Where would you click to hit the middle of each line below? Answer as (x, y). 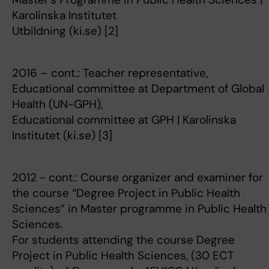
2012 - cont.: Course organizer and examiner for (138, 177)
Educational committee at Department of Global (138, 89)
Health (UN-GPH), (57, 104)
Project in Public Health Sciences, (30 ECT (123, 255)
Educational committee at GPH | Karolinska (124, 120)
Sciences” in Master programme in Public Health (139, 209)
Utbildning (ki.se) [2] (65, 31)
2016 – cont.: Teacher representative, (110, 73)
